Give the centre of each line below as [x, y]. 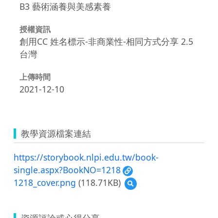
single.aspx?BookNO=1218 [67, 170]
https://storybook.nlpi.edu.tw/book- [86, 157]
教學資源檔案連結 [56, 133]
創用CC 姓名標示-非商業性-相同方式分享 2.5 [106, 41]
